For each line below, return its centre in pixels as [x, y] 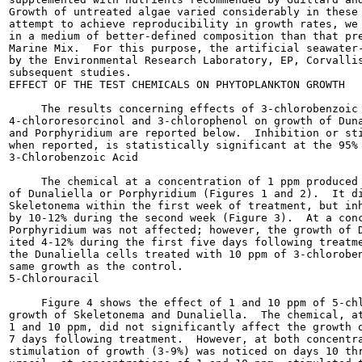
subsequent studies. [70, 72]
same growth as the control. [96, 266]
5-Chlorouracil [54, 278]
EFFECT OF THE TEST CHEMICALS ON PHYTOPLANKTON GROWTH [177, 84]
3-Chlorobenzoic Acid [74, 157]
